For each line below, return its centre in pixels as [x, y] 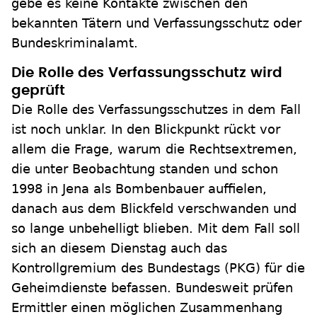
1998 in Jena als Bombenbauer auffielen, [139, 189]
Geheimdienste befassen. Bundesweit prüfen [152, 288]
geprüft [38, 91]
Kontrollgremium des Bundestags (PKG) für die [158, 268]
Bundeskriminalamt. [75, 43]
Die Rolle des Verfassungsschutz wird [147, 73]
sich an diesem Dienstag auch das [119, 248]
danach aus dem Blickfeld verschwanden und [154, 208]
